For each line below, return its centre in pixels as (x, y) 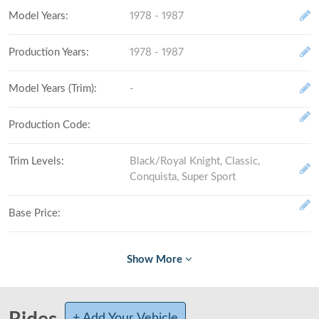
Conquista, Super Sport (182, 177)
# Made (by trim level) (61, 286)
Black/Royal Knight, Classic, (194, 161)
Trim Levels (35, 161)
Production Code (48, 125)
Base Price (33, 213)
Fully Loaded (38, 249)
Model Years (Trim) (52, 88)
